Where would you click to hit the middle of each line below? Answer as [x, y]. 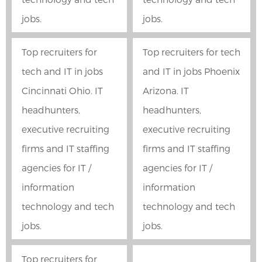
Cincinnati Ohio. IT [62, 91]
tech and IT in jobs [62, 71]
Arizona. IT [166, 91]
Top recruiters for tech [192, 52]
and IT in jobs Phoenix [191, 71]
